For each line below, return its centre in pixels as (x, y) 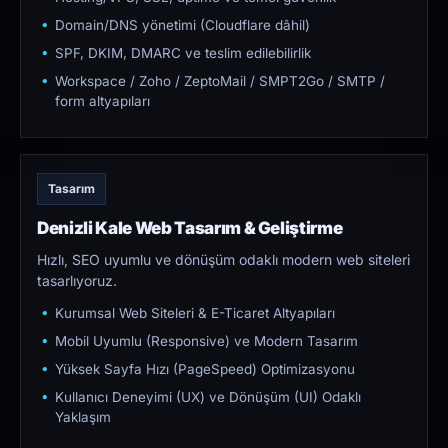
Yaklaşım (83, 417)
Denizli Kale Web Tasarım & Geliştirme (190, 228)
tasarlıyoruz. (77, 281)
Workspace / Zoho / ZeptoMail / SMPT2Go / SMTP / (220, 81)
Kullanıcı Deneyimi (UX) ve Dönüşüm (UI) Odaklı (208, 397)
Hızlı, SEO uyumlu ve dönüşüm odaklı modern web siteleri (223, 260)
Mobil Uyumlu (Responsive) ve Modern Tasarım (206, 341)
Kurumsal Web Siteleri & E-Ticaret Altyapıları (195, 313)
